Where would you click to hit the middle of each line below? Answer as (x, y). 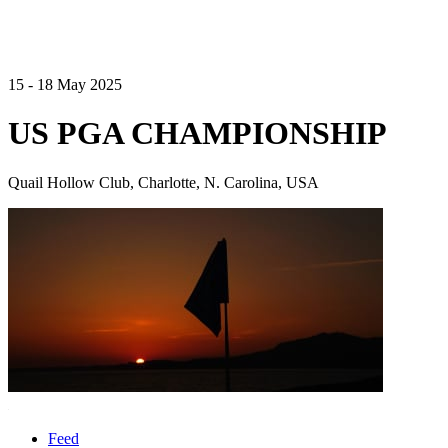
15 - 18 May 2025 (65, 84)
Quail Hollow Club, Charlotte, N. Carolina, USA (163, 182)
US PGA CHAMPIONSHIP (197, 133)
